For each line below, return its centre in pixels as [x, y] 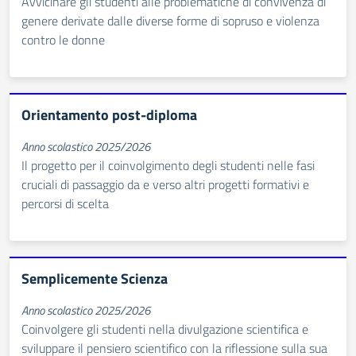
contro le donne [63, 40]
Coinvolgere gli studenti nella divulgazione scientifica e [165, 329]
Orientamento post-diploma [109, 115]
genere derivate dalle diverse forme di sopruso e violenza [170, 21]
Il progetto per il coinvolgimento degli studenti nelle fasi [168, 165]
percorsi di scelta [65, 203]
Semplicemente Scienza [95, 279]
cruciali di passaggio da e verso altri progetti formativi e [165, 184]
